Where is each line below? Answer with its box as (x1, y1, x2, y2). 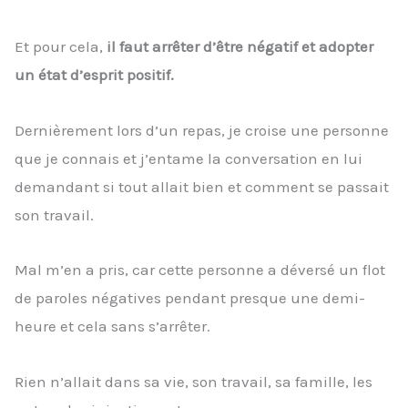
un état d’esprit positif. (15, 65, 174, 84)
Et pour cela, (15, 36, 107, 56)
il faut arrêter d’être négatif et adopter (107, 36, 373, 56)
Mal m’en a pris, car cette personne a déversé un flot (15, 260, 385, 280)
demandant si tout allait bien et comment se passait (15, 177, 389, 196)
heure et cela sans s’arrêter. (15, 317, 210, 336)
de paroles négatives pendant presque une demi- (15, 289, 365, 308)
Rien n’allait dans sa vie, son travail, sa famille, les (15, 372, 372, 392)
